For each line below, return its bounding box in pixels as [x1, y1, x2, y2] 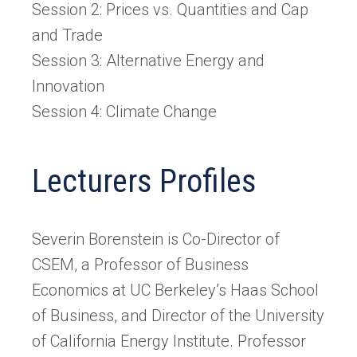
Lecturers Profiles [32, 162, 257, 200]
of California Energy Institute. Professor [32, 331, 306, 351]
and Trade [32, 25, 103, 45]
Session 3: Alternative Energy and [32, 50, 265, 70]
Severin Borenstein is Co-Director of [32, 229, 280, 249]
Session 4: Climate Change [32, 101, 217, 121]
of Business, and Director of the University [32, 305, 324, 325]
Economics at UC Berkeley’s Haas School [32, 280, 319, 300]
